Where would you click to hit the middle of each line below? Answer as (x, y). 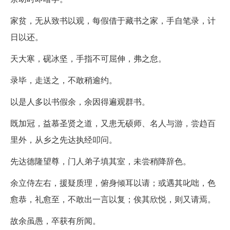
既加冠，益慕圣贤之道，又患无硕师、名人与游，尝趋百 (113, 123)
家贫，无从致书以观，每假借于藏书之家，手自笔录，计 (113, 20)
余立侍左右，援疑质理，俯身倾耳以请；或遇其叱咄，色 (113, 182)
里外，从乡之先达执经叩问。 (64, 139)
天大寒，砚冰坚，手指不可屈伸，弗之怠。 (88, 58)
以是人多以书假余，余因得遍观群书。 (80, 101)
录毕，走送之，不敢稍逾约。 (64, 80)
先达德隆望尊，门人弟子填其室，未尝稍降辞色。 (101, 161)
